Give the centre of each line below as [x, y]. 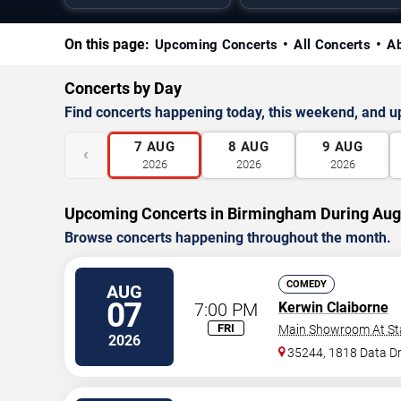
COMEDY [307, 284]
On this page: [107, 44]
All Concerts [333, 45]
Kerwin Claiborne [333, 307]
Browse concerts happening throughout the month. [228, 238]
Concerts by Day [123, 88]
